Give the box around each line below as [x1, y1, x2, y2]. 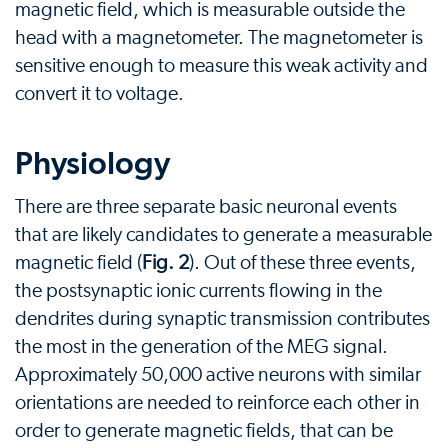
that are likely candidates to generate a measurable [15, 225, 432, 246]
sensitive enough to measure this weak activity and [15, 56, 428, 77]
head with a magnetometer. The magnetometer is [15, 28, 423, 49]
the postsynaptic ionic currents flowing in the [15, 281, 382, 302]
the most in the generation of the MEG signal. [15, 337, 388, 358]
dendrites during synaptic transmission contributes [15, 309, 430, 330]
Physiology [15, 144, 170, 183]
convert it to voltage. [15, 84, 184, 105]
